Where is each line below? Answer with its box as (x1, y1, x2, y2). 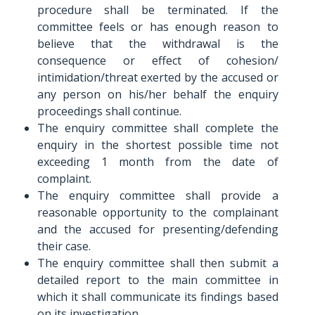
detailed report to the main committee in (37, 271, 278, 288)
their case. (37, 238, 91, 254)
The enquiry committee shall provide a (37, 187, 278, 203)
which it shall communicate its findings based (37, 288, 278, 304)
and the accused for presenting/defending (37, 221, 278, 237)
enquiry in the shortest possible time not (37, 136, 278, 153)
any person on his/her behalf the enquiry (37, 86, 278, 102)
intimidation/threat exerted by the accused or (37, 69, 278, 85)
